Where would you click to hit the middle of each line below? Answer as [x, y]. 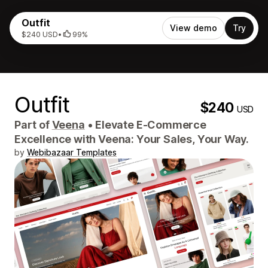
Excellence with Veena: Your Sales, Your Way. [132, 139]
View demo [194, 28]
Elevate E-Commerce [150, 125]
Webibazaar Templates [72, 152]
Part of [33, 125]
